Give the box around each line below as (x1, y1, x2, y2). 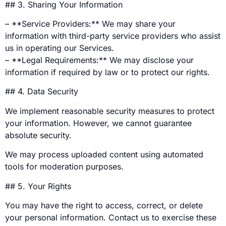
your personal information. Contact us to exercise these (5, 212, 216, 222)
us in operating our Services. (5, 42, 114, 53)
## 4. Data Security (5, 86, 78, 97)
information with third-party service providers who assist (5, 30, 220, 41)
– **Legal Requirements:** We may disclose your (5, 54, 194, 65)
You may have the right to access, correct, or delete (5, 200, 203, 210)
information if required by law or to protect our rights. (5, 67, 210, 77)
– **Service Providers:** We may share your (5, 18, 176, 29)
